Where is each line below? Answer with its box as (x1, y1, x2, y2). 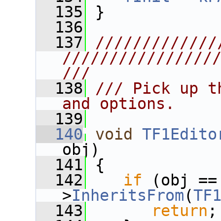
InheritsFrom (72, 186, 184, 204)
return (151, 202, 208, 220)
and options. (62, 95, 175, 112)
